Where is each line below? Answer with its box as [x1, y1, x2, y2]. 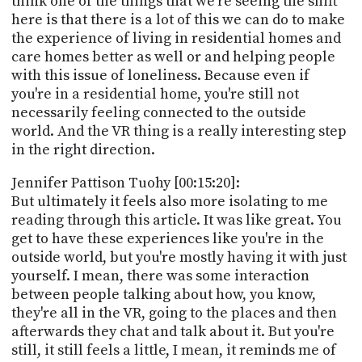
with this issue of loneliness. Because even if [11, 65, 309, 85]
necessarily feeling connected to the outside [11, 103, 306, 122]
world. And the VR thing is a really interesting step [11, 121, 347, 141]
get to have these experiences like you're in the [11, 229, 324, 248]
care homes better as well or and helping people [11, 47, 335, 66]
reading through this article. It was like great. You [11, 210, 342, 229]
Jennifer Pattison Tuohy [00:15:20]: [11, 173, 240, 192]
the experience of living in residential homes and [11, 28, 341, 48]
